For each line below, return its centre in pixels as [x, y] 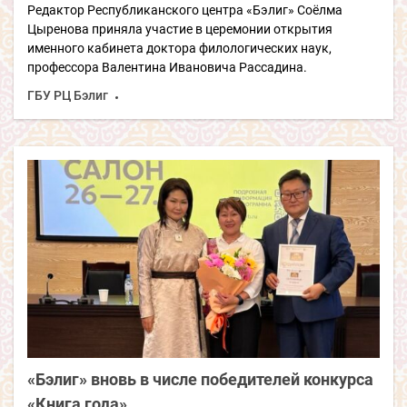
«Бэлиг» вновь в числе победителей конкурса [200, 380]
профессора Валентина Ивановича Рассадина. [167, 67]
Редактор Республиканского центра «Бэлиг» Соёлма [185, 10]
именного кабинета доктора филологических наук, [179, 48]
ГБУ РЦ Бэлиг [68, 95]
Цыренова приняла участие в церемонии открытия [180, 29]
